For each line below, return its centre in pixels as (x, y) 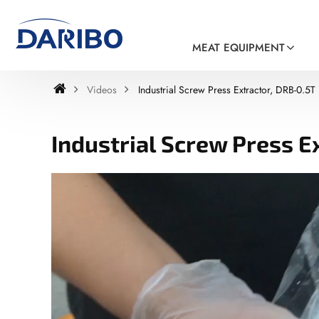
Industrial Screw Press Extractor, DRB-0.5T (226, 90)
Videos (102, 90)
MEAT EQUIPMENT (239, 48)
